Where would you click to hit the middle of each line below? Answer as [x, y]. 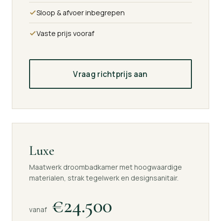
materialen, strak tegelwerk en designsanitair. [104, 178]
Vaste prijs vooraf [65, 34]
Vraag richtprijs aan [110, 74]
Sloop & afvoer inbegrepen [81, 13]
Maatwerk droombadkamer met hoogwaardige [106, 167]
